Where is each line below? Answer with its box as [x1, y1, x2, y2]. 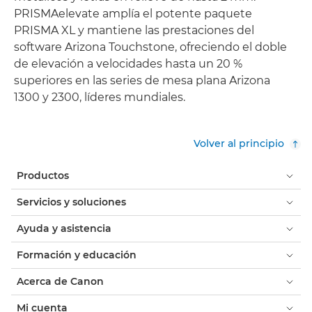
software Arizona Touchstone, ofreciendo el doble [14, 40, 287, 54]
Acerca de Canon [17, 275, 104, 288]
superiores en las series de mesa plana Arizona [14, 74, 270, 87]
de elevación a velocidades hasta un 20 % [14, 57, 242, 70]
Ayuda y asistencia [17, 222, 111, 235]
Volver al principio [194, 137, 284, 150]
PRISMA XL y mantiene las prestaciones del [14, 24, 254, 37]
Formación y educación [17, 249, 136, 261]
